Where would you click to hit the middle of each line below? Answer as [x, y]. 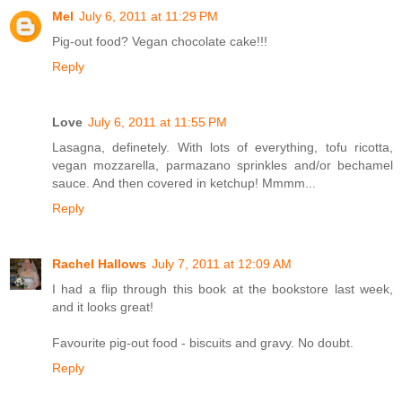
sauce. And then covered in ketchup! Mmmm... [184, 183]
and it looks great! [103, 306]
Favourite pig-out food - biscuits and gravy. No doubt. [203, 342]
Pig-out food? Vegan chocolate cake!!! [160, 41]
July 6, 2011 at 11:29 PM [149, 16]
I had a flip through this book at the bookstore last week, [223, 288]
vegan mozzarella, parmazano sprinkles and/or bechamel [223, 165]
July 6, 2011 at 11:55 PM [157, 122]
